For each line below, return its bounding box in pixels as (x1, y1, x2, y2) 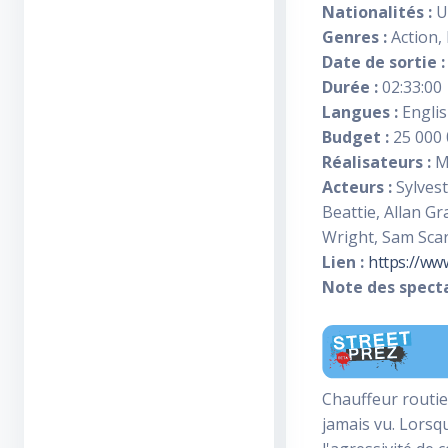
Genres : (322, 26, 387, 48)
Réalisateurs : (322, 151, 431, 173)
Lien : (322, 251, 364, 273)
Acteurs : (322, 176, 392, 198)
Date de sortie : (322, 51, 445, 73)
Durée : (322, 76, 378, 98)
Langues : (322, 101, 398, 123)
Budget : (322, 126, 389, 148)
